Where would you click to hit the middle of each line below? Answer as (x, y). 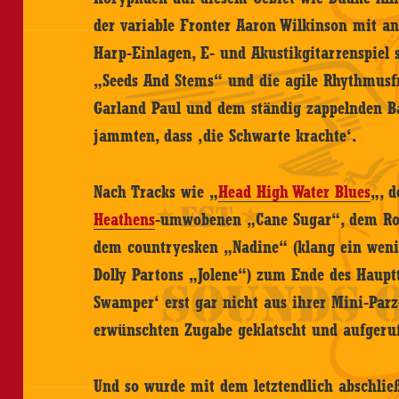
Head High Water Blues (295, 191)
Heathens (125, 219)
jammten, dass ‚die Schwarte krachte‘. (226, 135)
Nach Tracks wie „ (156, 191)
